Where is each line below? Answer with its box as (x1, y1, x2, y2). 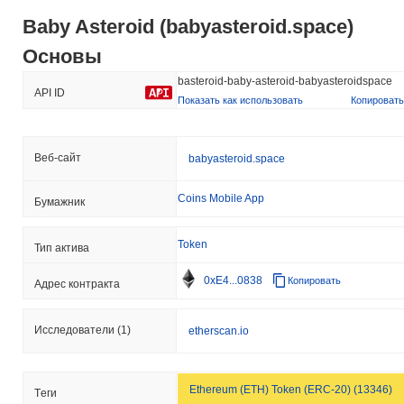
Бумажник (34, 196, 85, 209)
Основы (23, 45, 102, 69)
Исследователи (34, 324, 117, 337)
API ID (34, 87, 65, 100)
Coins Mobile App (178, 192, 264, 206)
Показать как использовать (178, 95, 303, 106)
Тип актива (34, 242, 89, 255)
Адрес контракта (34, 278, 120, 291)
